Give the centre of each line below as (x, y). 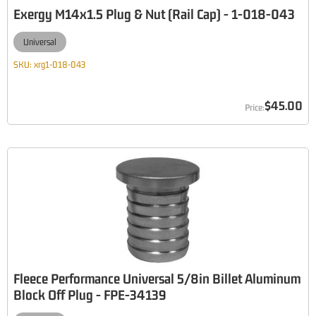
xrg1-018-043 (60, 65)
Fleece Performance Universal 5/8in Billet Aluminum (157, 278)
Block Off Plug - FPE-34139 (90, 294)
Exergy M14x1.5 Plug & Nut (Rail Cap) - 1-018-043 (154, 14)
